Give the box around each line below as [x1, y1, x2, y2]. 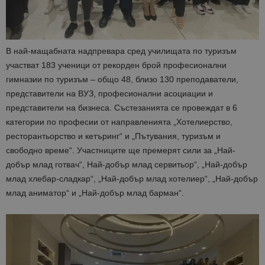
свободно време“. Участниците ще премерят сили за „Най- [6, 146, 235, 156]
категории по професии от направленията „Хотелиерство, [6, 117, 232, 127]
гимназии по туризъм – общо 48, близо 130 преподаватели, [6, 75, 238, 85]
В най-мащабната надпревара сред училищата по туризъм [6, 46, 237, 56]
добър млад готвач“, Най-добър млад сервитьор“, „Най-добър [6, 160, 247, 170]
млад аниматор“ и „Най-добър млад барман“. [6, 188, 184, 198]
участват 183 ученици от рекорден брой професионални [6, 60, 227, 70]
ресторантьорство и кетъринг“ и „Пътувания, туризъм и [6, 131, 221, 141]
